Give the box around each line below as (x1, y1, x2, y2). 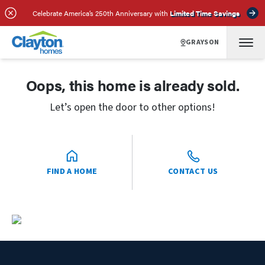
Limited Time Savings (169, 8, 240, 18)
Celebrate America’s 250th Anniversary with (32, 8, 168, 18)
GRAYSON (185, 37, 219, 47)
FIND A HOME (46, 166, 98, 177)
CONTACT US (167, 166, 218, 177)
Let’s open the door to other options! (50, 100, 215, 115)
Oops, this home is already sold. (25, 75, 240, 95)
